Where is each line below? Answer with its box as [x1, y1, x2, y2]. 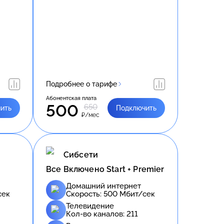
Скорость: [66, 189, 103, 198]
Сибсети [63, 150, 98, 160]
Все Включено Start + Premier [46, 164, 164, 174]
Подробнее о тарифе [46, 79, 117, 88]
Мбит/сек [117, 189, 155, 198]
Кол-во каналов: [66, 209, 126, 218]
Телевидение [66, 201, 114, 210]
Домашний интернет [66, 181, 141, 190]
